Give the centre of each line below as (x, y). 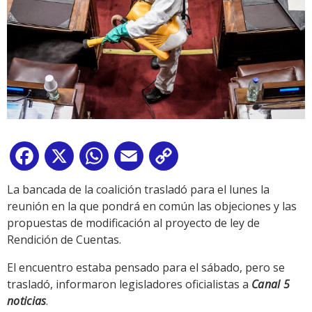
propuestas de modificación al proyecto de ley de (133, 223)
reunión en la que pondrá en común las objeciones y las (152, 206)
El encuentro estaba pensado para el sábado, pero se (146, 268)
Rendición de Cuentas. (64, 240)
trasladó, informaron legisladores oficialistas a (129, 284)
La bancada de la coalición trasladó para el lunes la (138, 190)
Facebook (67, 159)
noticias (27, 301)
